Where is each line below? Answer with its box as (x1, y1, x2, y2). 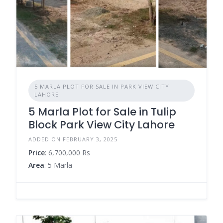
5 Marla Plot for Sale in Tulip (28, 104, 176, 119)
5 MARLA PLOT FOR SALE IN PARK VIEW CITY (34, 82, 169, 90)
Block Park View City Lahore (28, 117, 175, 132)
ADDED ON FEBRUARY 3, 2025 (28, 135, 117, 143)
